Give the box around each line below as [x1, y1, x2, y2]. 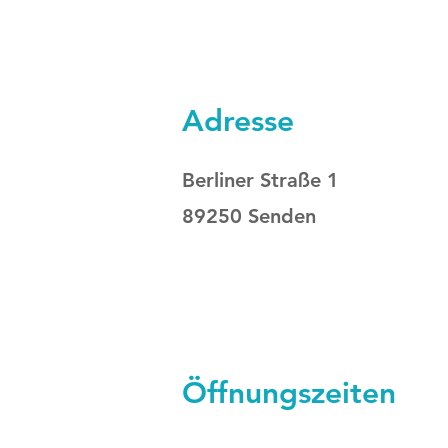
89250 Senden [182, 203, 316, 228]
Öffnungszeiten [182, 374, 396, 411]
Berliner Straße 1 [182, 167, 339, 192]
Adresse [182, 102, 294, 139]
